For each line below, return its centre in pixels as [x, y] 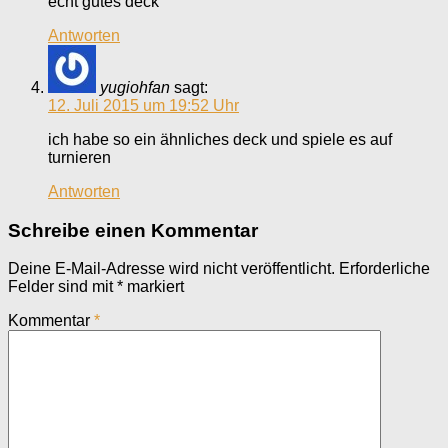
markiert [153, 287]
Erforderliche [384, 269]
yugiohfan [135, 87]
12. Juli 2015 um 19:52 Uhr [143, 105]
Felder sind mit [62, 287]
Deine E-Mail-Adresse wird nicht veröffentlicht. [171, 269]
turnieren [79, 157]
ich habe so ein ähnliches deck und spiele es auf [220, 139]
